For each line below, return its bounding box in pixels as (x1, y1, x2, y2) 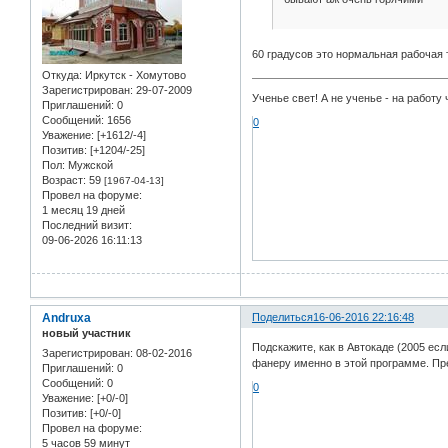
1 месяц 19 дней (42, 204, 125, 217)
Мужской (65, 159, 113, 172)
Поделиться (252, 311, 314, 324)
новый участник (42, 327, 131, 340)
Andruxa (42, 311, 91, 326)
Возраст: (42, 174, 86, 187)
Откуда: (42, 69, 82, 82)
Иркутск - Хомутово (82, 69, 186, 82)
